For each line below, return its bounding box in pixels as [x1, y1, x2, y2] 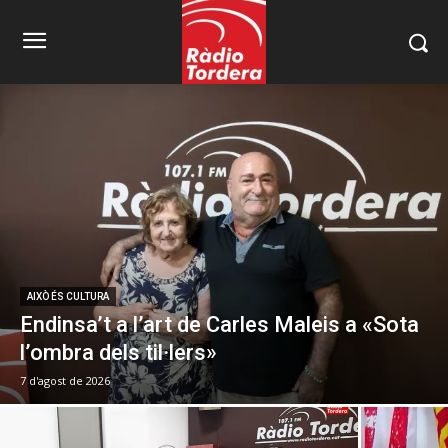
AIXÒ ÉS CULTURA [27, 291, 109, 302]
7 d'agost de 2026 [20, 373, 110, 388]
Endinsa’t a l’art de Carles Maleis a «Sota [20, 312, 419, 337]
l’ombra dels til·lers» [20, 340, 217, 365]
